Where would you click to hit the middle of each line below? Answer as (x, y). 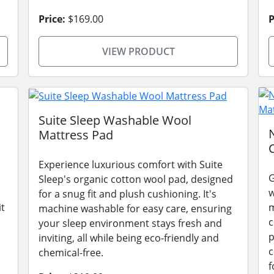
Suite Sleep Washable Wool (115, 120)
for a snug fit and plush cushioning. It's (128, 194)
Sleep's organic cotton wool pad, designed (136, 179)
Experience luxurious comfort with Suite (131, 164)
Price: (52, 19)
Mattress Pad (76, 135)
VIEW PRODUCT (138, 51)
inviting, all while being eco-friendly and (129, 238)
